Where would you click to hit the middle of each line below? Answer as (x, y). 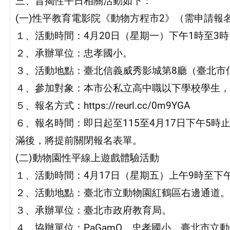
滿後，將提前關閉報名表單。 (79, 141)
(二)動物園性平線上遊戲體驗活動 (87, 158)
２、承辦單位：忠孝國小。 (74, 53)
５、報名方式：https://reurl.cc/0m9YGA (102, 106)
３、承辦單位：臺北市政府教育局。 (93, 210)
